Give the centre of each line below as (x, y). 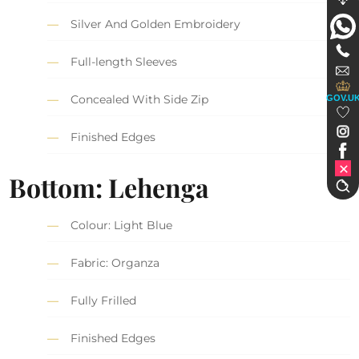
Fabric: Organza (115, 262)
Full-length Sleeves (124, 62)
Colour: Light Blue (122, 225)
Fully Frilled (104, 300)
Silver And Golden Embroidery (156, 24)
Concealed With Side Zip (140, 100)
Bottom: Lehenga (109, 187)
